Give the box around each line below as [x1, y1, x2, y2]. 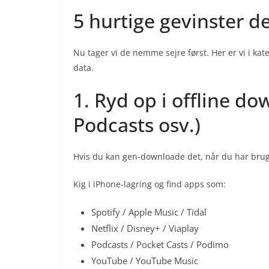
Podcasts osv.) [73, 112, 201, 138]
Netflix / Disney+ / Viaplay [91, 222, 199, 235]
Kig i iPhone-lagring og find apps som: [73, 178, 226, 190]
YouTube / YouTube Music [91, 255, 198, 267]
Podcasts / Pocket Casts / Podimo [91, 238, 229, 251]
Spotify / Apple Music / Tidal [91, 206, 207, 219]
